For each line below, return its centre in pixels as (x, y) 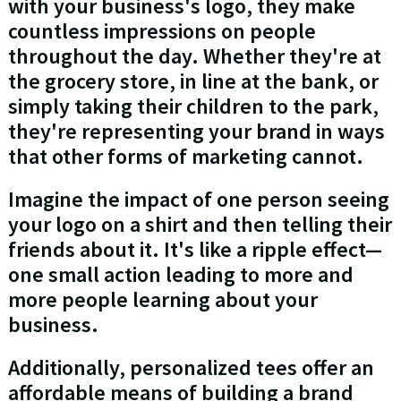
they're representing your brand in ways (196, 132)
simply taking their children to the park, (193, 107)
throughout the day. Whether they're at (194, 56)
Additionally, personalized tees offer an (191, 368)
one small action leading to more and (180, 275)
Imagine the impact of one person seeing (198, 200)
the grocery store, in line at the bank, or (193, 81)
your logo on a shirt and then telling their (200, 225)
